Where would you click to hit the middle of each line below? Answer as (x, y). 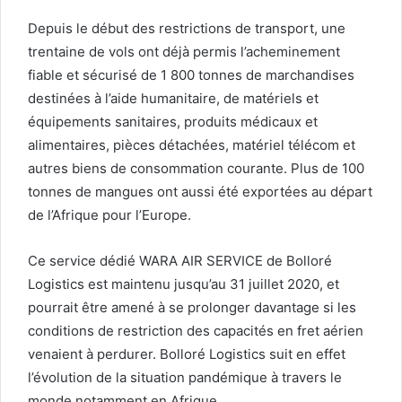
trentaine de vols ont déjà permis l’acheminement (184, 52)
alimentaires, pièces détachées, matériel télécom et (192, 145)
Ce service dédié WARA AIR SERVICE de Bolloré (180, 261)
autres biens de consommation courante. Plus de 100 (196, 169)
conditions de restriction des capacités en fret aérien (196, 331)
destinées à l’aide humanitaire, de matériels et (173, 99)
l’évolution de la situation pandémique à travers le (185, 378)
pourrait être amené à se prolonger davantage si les (192, 308)
